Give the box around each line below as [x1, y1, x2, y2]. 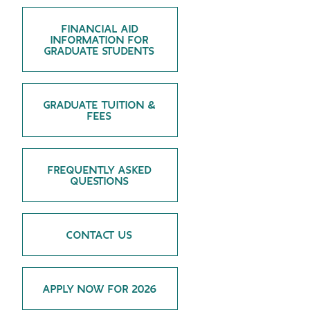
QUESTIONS [70, 176, 129, 187]
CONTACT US [66, 230, 134, 241]
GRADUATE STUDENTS [44, 46, 156, 57]
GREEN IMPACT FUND [6, 15, 120, 28]
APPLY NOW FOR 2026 [42, 284, 157, 295]
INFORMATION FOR [51, 35, 149, 46]
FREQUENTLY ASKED [48, 165, 152, 176]
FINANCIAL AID [61, 24, 138, 35]
